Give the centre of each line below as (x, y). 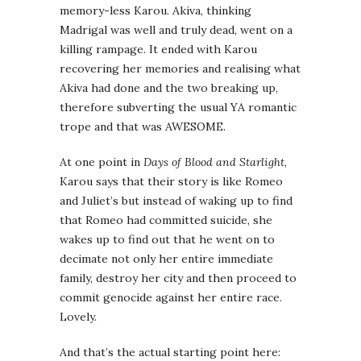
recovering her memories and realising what (180, 69)
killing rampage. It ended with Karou (158, 50)
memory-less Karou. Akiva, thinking (156, 11)
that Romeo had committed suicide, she (166, 220)
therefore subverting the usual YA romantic (178, 108)
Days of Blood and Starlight (214, 162)
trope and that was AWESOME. (143, 127)
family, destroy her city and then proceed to (178, 278)
